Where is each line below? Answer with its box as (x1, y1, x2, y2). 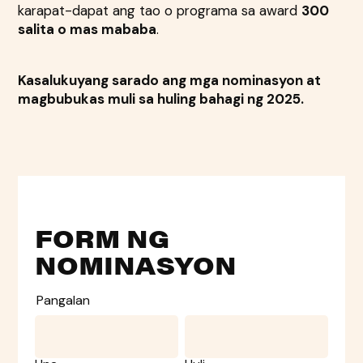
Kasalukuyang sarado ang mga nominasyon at (18, 70, 322, 89)
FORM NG (34, 220, 169, 255)
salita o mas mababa (18, 19, 157, 38)
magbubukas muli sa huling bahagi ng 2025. (18, 89, 305, 108)
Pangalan (36, 291, 90, 309)
